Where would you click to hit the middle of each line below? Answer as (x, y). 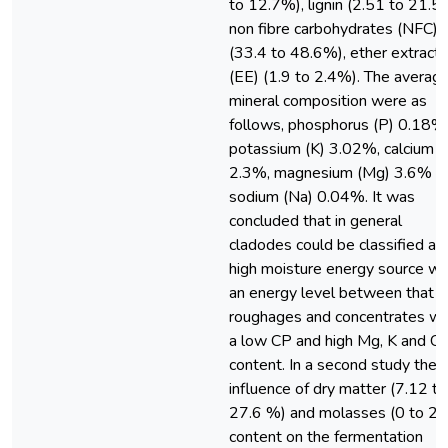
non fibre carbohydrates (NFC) (333, 29)
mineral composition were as (328, 101)
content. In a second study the (333, 365)
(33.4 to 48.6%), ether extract (334, 53)
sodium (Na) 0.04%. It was (322, 197)
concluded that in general (315, 221)
